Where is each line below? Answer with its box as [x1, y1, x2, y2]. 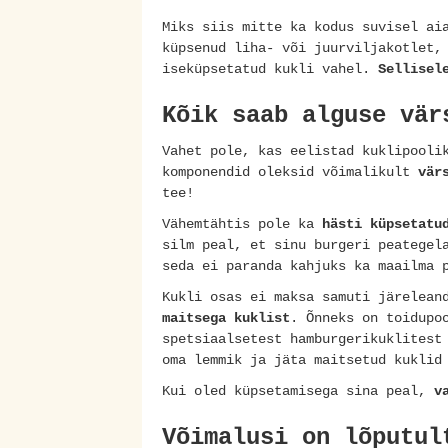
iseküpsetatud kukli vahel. [162, 61, 378, 78]
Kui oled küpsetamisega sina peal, [162, 383, 434, 400]
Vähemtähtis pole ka [162, 216, 322, 233]
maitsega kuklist [162, 310, 290, 327]
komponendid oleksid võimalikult [162, 164, 418, 181]
